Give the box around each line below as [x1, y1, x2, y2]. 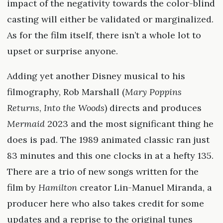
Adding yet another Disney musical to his [6, 70, 185, 82]
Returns [6, 102, 39, 114]
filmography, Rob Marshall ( [6, 86, 125, 98]
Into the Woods [43, 102, 105, 114]
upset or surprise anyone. [6, 45, 118, 57]
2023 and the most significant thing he [44, 118, 214, 130]
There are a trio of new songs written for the [6, 166, 199, 178]
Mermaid [6, 118, 45, 130]
